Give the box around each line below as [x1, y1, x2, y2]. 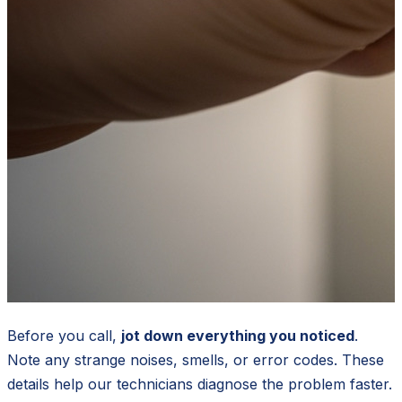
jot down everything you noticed [121, 326, 354, 345]
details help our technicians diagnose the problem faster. [7, 374, 392, 393]
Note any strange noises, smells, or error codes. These [7, 350, 384, 369]
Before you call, [7, 326, 121, 345]
